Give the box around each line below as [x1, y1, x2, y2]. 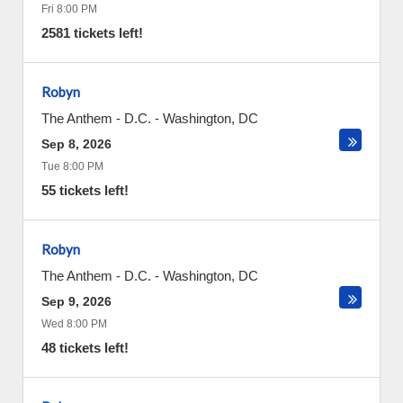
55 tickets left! [41, 183, 129, 198]
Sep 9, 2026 [41, 294, 112, 309]
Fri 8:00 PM [41, 3, 97, 15]
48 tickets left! [41, 340, 129, 355]
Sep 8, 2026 [41, 137, 112, 151]
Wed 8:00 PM [41, 318, 107, 330]
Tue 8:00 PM [41, 160, 103, 173]
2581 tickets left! [41, 25, 143, 40]
